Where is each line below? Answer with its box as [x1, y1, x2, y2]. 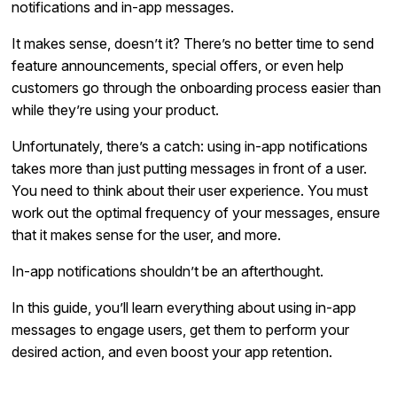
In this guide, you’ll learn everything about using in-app [12, 298, 357, 316]
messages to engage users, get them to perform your [12, 320, 350, 339]
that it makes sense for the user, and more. [12, 225, 282, 244]
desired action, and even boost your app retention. [12, 342, 333, 361]
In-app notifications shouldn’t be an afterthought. [12, 261, 324, 280]
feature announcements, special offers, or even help [12, 56, 345, 74]
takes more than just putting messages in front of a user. [12, 159, 368, 177]
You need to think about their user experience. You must [12, 181, 369, 199]
